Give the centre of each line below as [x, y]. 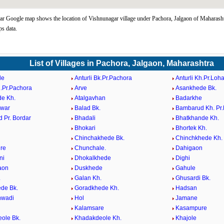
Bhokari [85, 128]
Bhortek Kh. [191, 128]
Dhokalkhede [93, 158]
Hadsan [186, 188]
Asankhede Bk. [196, 88]
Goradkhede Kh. [97, 188]
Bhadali [85, 118]
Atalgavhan [90, 98]
